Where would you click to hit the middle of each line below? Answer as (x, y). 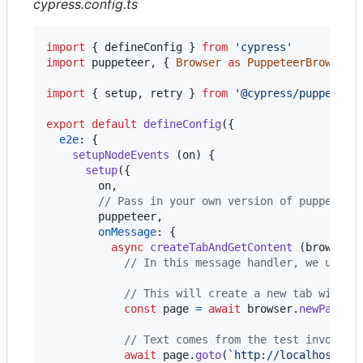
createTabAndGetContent (221, 247)
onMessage (127, 231)
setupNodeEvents (121, 154)
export (66, 124)
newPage (322, 308)
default (114, 124)
